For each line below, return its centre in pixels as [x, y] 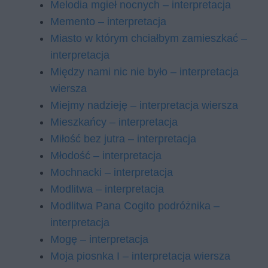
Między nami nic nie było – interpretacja [144, 72]
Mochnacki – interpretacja [112, 172]
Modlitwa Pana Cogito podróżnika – [135, 206]
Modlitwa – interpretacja [107, 189]
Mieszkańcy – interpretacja [114, 122]
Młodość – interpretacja [106, 156]
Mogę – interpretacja [99, 239]
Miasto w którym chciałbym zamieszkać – [149, 38]
